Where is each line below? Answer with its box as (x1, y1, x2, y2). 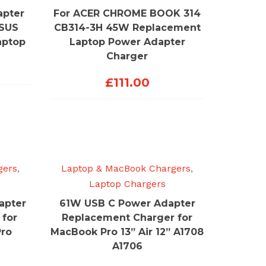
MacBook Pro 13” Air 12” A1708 (50, 226, 204, 237)
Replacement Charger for (62, 211, 193, 223)
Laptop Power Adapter (69, 36, 185, 47)
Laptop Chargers (88, 178, 166, 189)
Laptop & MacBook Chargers (61, 162, 191, 174)
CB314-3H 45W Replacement (53, 21, 201, 33)
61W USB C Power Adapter (59, 197, 195, 209)
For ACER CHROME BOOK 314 (53, 7, 201, 19)
